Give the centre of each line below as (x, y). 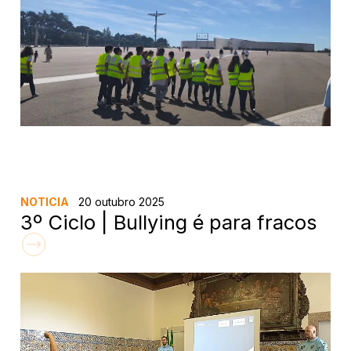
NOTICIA (45, 201)
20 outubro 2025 (120, 201)
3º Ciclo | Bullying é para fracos (169, 222)
